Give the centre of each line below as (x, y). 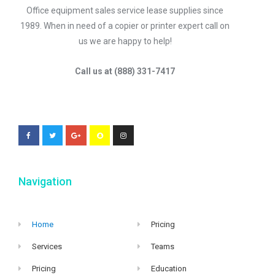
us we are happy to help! (125, 41)
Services (47, 247)
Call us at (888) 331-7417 (125, 72)
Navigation (45, 182)
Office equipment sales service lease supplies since (125, 10)
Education (169, 269)
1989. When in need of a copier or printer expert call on (125, 25)
